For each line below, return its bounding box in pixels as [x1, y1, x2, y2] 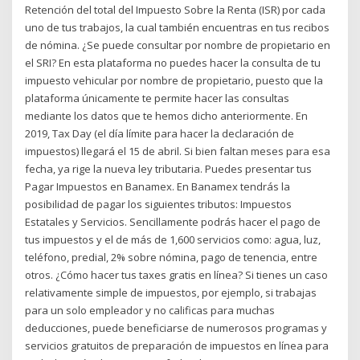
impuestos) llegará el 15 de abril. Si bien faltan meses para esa [25, 143, 331, 158]
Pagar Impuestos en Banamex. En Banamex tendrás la [25, 178, 291, 194]
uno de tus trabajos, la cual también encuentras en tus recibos [25, 19, 330, 35]
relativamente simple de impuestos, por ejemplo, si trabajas [25, 284, 317, 300]
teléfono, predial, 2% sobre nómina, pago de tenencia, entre [25, 249, 318, 264]
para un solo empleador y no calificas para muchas [25, 302, 276, 317]
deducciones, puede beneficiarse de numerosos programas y [25, 320, 328, 335]
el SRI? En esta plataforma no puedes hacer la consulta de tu [25, 55, 321, 70]
